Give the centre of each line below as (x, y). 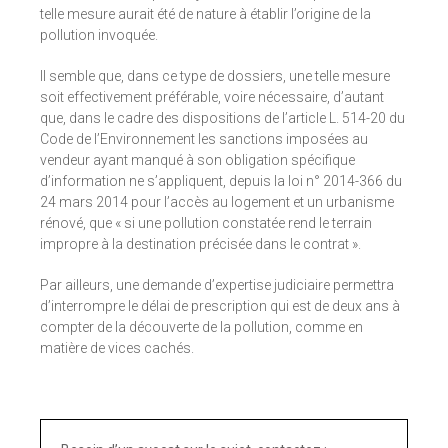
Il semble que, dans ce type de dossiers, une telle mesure (215, 76)
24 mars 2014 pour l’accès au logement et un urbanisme (217, 202)
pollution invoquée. (99, 35)
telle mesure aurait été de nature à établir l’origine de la (205, 14)
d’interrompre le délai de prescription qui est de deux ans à (220, 306)
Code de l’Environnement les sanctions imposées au (204, 139)
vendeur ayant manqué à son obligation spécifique (197, 160)
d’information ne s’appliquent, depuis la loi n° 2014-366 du (221, 181)
